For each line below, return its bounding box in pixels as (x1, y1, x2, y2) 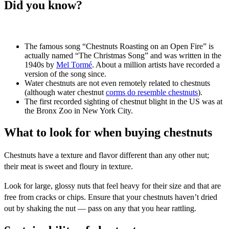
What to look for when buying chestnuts (4, 125, 212, 139)
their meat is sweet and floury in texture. (4, 162, 133, 171)
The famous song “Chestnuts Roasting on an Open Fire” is (25, 41, 214, 51)
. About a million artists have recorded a (92, 60, 220, 69)
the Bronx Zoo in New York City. (25, 106, 133, 115)
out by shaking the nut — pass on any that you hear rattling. (4, 203, 196, 213)
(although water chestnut (25, 87, 106, 97)
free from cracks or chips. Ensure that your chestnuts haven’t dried (4, 192, 217, 201)
